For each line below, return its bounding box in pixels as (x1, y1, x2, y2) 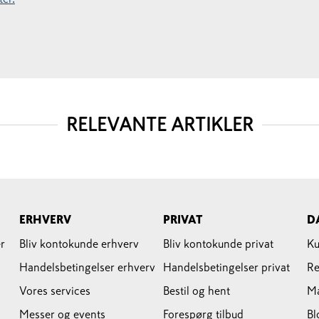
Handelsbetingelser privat (163, 261, 290, 273)
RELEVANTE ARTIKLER (66, 115, 253, 134)
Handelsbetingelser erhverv (19, 261, 156, 273)
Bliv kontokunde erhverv (19, 238, 140, 249)
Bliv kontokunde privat (163, 238, 273, 249)
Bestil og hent (163, 285, 230, 296)
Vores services (19, 285, 91, 296)
